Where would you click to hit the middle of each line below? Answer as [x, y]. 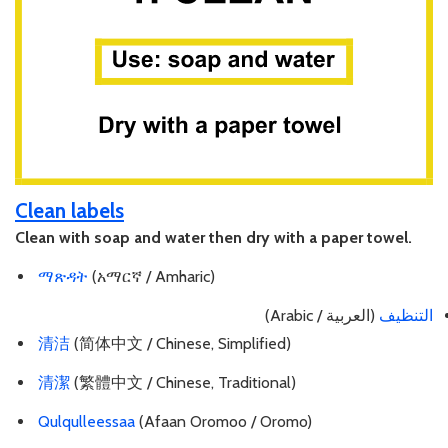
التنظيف [404, 315]
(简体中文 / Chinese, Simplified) [180, 344]
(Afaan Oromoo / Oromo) [223, 421]
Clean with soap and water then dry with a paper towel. [213, 237]
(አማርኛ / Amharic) [151, 276]
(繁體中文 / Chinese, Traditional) [183, 383]
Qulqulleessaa [86, 421]
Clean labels [69, 210]
